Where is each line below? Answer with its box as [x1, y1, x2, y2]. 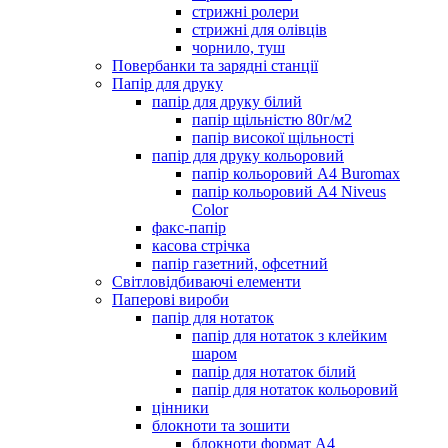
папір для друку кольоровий [152, 146, 344, 164]
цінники [152, 398, 209, 416]
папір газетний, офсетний [152, 254, 328, 272]
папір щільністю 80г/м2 [192, 110, 352, 128]
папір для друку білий [152, 92, 302, 110]
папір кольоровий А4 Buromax [192, 164, 400, 182]
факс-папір [152, 218, 226, 236]
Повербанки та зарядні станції [112, 56, 318, 74]
